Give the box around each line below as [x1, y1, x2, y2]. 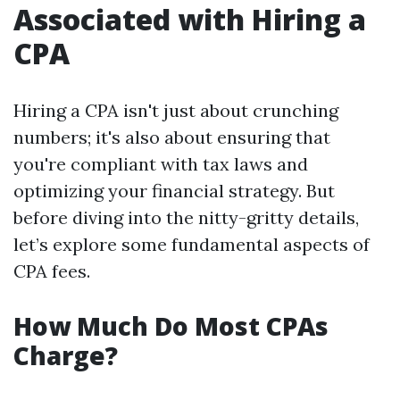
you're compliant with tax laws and [13, 153, 308, 175]
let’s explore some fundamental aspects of [13, 233, 370, 255]
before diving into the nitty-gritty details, [13, 206, 359, 229]
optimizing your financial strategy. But [13, 179, 335, 202]
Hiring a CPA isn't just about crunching [13, 99, 338, 121]
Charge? [13, 338, 118, 372]
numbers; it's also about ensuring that [13, 126, 330, 148]
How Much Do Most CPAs [13, 309, 329, 343]
